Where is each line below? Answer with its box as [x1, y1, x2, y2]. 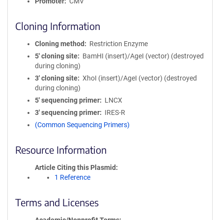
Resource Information [15, 143, 107, 156]
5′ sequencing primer [35, 96, 100, 104]
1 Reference [55, 173, 90, 181]
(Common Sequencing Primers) [35, 121, 130, 129]
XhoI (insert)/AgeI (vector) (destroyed [82, 74, 197, 82]
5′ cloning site [35, 52, 78, 60]
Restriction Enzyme [89, 40, 148, 48]
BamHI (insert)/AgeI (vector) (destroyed [82, 52, 204, 60]
